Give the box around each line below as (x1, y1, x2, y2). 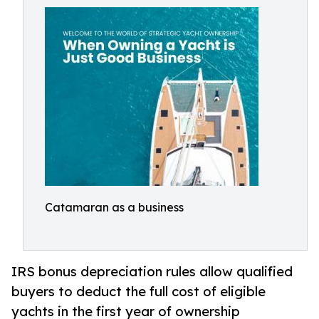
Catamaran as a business (45, 200, 184, 214)
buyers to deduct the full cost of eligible (11, 283, 266, 300)
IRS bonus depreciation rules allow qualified (11, 263, 293, 280)
